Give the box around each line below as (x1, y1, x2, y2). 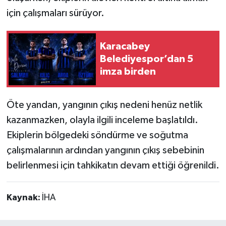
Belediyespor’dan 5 (100, 53, 193, 64)
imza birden (100, 66, 156, 77)
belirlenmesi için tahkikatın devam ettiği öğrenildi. (6, 160, 219, 171)
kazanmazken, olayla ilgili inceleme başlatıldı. (6, 115, 198, 126)
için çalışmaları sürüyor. (6, 8, 104, 19)
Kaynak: (6, 193, 42, 203)
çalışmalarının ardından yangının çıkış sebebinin (6, 145, 204, 156)
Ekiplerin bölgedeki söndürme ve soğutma (6, 130, 188, 141)
